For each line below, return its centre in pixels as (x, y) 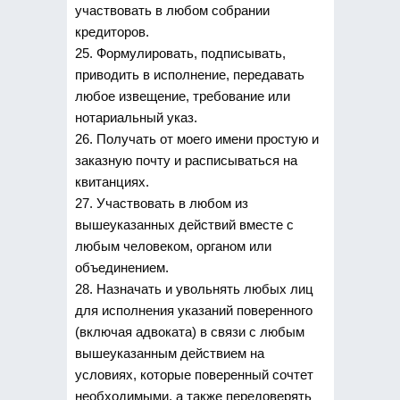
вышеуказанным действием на (169, 353)
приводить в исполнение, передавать (189, 74)
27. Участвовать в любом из (161, 203)
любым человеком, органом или (173, 246)
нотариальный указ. (136, 117)
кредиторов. (112, 31)
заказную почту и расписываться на (186, 160)
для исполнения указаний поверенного (193, 310)
